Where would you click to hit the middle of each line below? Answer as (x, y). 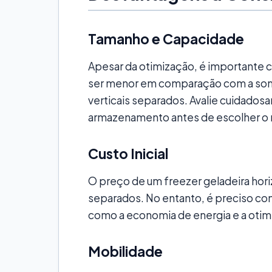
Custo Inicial (128, 153)
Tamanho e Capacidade (166, 39)
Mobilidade (125, 251)
